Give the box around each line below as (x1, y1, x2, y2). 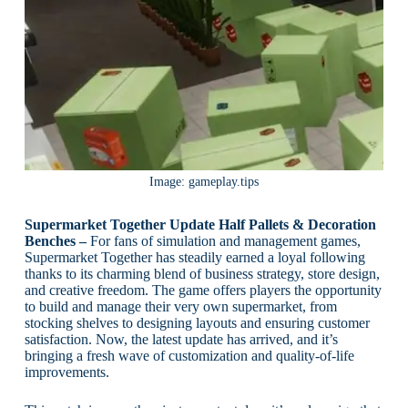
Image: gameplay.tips (148, 175, 259, 189)
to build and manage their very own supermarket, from (24, 299, 337, 315)
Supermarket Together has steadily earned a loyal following (24, 250, 365, 266)
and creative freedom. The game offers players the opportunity (24, 282, 382, 299)
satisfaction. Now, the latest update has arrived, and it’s (24, 331, 338, 348)
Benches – (24, 233, 87, 250)
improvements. (24, 364, 109, 381)
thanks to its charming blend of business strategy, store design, (24, 266, 380, 282)
